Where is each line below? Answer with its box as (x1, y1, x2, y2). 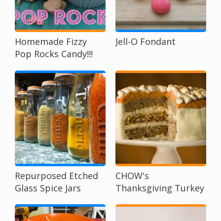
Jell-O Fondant (115, 36, 176, 48)
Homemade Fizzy (15, 36, 87, 48)
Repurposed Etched (15, 169, 98, 182)
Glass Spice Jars (15, 182, 81, 194)
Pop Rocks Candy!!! (15, 48, 93, 60)
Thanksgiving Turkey (115, 182, 204, 194)
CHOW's (115, 169, 149, 182)
